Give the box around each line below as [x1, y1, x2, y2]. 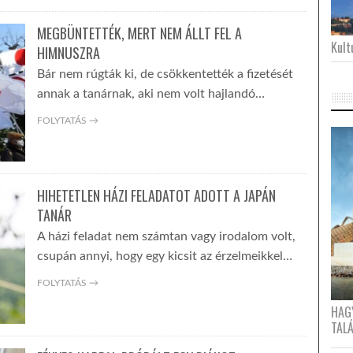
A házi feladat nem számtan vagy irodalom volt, [36, 230, 295, 243]
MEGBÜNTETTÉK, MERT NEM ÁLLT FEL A [36, 23, 242, 43]
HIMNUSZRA [36, 43, 100, 63]
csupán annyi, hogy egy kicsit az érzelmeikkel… [36, 250, 292, 262]
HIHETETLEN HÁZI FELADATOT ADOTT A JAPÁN [36, 185, 276, 206]
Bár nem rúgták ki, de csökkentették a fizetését [36, 68, 293, 80]
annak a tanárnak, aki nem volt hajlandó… [36, 87, 265, 100]
